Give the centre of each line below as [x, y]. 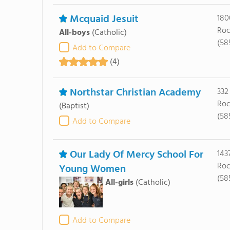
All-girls [119, 183]
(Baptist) [74, 106]
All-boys [74, 33]
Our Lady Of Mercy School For [136, 155]
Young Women [92, 169]
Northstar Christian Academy [135, 93]
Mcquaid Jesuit [104, 20]
